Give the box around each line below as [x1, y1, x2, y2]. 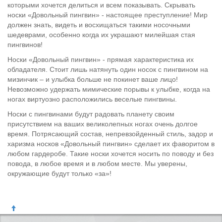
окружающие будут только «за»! [7, 169, 111, 177]
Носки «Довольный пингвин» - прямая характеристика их [7, 55, 194, 63]
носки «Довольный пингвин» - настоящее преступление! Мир [7, 11, 208, 19]
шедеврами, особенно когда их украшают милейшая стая [7, 31, 195, 39]
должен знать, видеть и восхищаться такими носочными [7, 21, 190, 29]
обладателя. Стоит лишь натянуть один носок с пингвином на [7, 65, 208, 73]
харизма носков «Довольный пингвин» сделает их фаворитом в [7, 140, 215, 148]
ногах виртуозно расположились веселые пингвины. [7, 95, 177, 103]
